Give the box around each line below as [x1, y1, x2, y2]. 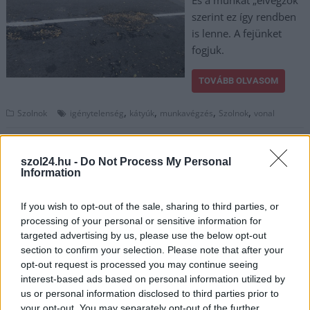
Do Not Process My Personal [80, 156, 231, 167]
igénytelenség [70, 107, 125, 119]
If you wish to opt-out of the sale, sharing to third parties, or [21, 201, 279, 212]
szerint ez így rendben [191, 10, 296, 24]
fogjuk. [191, 43, 224, 57]
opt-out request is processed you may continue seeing [21, 259, 258, 270]
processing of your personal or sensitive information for [21, 215, 262, 226]
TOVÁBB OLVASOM [198, 75, 278, 86]
